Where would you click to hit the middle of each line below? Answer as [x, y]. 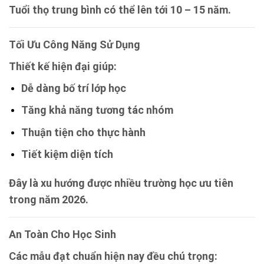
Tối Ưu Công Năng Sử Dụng [75, 44]
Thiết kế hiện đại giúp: [63, 66]
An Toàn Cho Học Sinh [62, 235]
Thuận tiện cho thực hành [83, 132]
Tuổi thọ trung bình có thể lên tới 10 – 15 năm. [120, 9]
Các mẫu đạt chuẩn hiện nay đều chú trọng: [113, 256]
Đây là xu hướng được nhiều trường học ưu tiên [121, 183]
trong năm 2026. [49, 200]
